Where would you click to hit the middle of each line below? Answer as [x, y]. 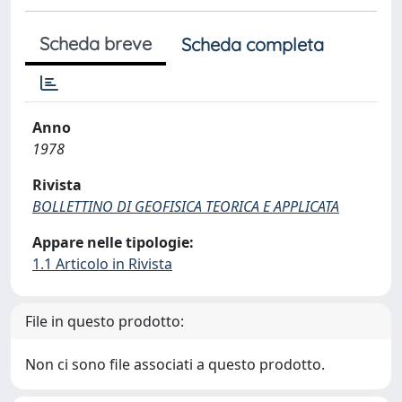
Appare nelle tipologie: [113, 242]
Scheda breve [96, 44]
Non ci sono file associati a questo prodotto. [175, 364]
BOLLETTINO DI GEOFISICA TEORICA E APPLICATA [186, 206]
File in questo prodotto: [105, 321]
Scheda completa [253, 44]
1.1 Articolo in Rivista [102, 264]
